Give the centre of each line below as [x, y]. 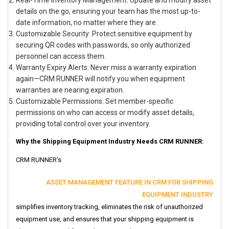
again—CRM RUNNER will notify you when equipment [100, 79]
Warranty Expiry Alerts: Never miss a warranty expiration [106, 68]
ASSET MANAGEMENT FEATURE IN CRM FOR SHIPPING [130, 182]
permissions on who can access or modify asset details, [105, 113]
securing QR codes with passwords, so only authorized [103, 45]
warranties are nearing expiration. [70, 90]
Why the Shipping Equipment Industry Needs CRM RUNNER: [110, 142]
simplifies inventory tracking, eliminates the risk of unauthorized [109, 207]
